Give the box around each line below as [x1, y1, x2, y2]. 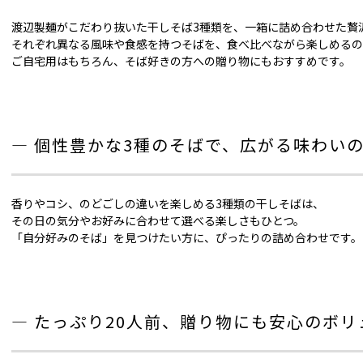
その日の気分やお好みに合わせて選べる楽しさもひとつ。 [11, 212, 305, 228]
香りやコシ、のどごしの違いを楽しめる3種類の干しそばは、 [11, 195, 324, 211]
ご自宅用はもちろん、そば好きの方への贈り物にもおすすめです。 [11, 53, 351, 69]
